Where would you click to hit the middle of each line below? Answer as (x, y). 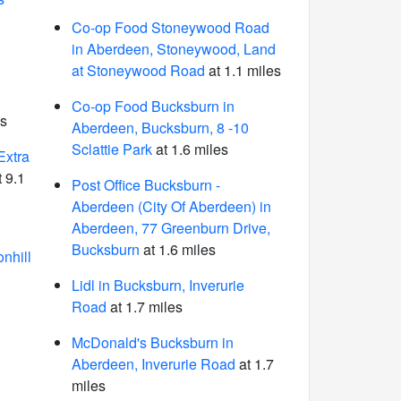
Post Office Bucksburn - (145, 185)
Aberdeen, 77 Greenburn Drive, (171, 228)
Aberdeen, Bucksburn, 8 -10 (160, 128)
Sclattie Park (111, 149)
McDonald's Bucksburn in (152, 342)
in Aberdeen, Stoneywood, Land (173, 49)
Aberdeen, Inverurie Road (153, 364)
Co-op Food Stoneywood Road (170, 27)
